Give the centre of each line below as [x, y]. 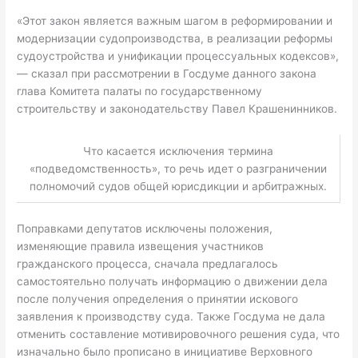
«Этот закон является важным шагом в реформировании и [175, 21]
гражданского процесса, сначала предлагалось [148, 263]
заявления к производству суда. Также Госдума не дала [171, 316]
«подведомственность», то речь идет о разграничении [179, 169]
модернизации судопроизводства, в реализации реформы [175, 39]
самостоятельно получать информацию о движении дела [173, 281]
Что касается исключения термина [179, 151]
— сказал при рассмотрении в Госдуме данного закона [167, 74]
